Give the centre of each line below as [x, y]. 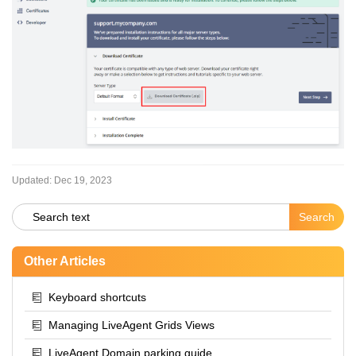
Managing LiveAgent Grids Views [132, 325]
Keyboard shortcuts [97, 297]
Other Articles [65, 261]
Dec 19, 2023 [83, 180]
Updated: [32, 180]
